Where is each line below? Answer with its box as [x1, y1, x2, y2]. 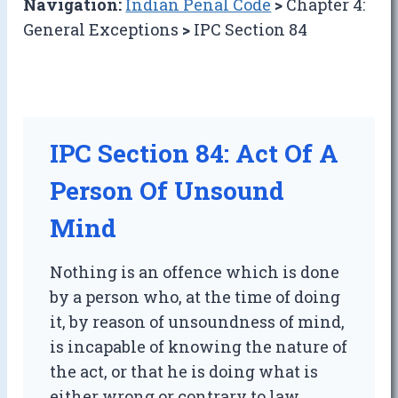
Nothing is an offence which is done [50, 261, 340, 283]
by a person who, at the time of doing [50, 286, 341, 308]
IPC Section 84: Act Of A [50, 137, 339, 171]
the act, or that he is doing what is [50, 361, 319, 383]
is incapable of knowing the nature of [50, 336, 348, 358]
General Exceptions [23, 19, 183, 41]
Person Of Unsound [50, 174, 285, 208]
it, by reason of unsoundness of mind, [50, 311, 346, 333]
